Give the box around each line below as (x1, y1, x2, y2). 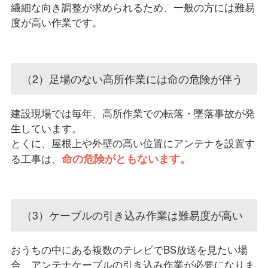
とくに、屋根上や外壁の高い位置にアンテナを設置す (10, 135, 255, 150)
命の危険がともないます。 (61, 150, 191, 166)
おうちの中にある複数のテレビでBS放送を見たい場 (10, 242, 248, 257)
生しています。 (10, 120, 82, 135)
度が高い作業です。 (10, 14, 102, 29)
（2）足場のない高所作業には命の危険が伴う (21, 71, 246, 87)
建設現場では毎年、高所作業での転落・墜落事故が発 (10, 105, 255, 120)
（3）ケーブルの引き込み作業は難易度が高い (21, 207, 246, 223)
